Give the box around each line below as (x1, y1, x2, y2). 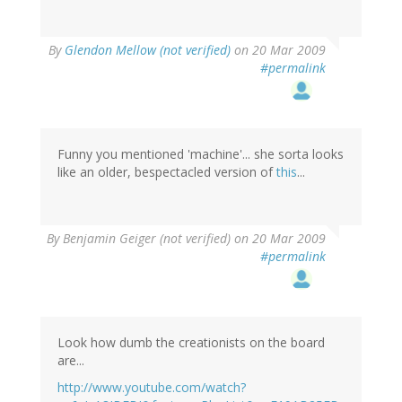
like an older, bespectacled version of (57, 163, 276, 181)
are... (57, 352, 84, 370)
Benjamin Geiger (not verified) (63, 230, 231, 248)
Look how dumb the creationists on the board (57, 334, 325, 352)
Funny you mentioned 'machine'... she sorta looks (57, 145, 344, 163)
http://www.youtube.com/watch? (57, 379, 246, 397)
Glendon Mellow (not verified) (65, 41, 231, 59)
